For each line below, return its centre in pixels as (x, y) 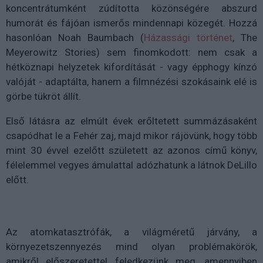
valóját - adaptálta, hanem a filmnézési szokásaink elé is (131, 82)
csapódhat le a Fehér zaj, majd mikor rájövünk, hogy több (131, 136)
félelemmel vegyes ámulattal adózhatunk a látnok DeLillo (131, 165)
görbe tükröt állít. (43, 96)
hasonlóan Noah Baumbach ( (75, 38)
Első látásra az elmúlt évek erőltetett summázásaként (131, 121)
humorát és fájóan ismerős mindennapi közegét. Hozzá (131, 23)
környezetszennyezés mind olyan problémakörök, (131, 247)
